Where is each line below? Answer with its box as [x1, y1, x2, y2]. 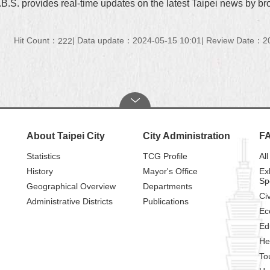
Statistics [26, 151, 60, 161]
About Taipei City [26, 130, 105, 141]
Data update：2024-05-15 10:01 [77, 35, 201, 45]
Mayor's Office [142, 166, 198, 176]
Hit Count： [14, 35, 58, 45]
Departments [142, 181, 192, 191]
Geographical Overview [26, 181, 116, 191]
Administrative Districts [26, 196, 113, 206]
